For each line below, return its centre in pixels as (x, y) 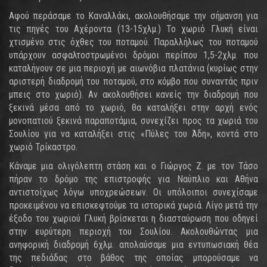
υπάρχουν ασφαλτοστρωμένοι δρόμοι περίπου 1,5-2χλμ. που (133, 55)
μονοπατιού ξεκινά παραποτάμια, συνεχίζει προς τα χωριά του (133, 121)
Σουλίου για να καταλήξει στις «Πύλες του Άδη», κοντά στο (133, 134)
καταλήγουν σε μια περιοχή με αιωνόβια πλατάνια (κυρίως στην (133, 68)
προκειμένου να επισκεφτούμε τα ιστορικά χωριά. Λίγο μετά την (133, 205)
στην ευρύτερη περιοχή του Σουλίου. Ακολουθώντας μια (133, 232)
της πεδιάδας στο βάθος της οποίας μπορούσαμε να (133, 258)
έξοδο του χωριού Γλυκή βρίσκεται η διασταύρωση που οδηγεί (133, 218)
